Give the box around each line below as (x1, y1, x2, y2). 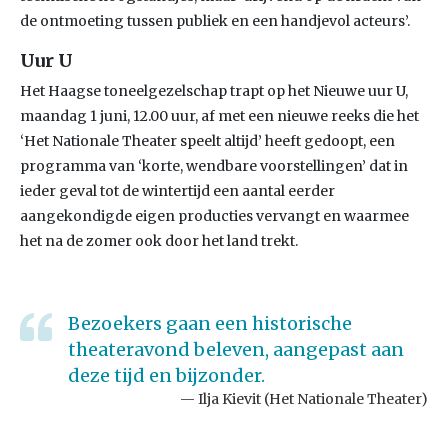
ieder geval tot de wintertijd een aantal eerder (20, 182, 335, 200)
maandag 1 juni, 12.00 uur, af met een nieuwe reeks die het (20, 107, 419, 125)
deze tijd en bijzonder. (68, 364, 265, 387)
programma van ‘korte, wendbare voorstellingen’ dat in (20, 157, 408, 175)
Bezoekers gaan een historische (68, 312, 352, 335)
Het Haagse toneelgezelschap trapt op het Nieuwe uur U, (20, 82, 408, 100)
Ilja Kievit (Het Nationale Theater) (198, 390, 428, 408)
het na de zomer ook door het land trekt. (20, 232, 298, 250)
